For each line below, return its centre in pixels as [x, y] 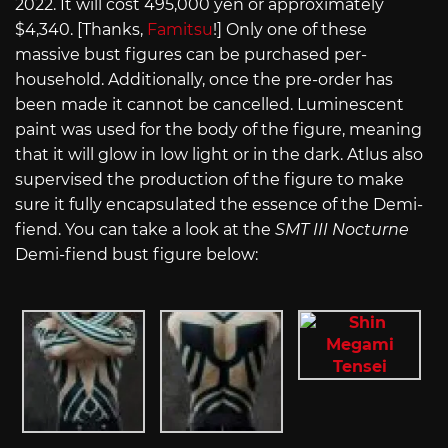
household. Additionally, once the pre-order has [204, 80]
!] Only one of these [290, 30]
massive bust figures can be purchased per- [191, 55]
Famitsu [180, 30]
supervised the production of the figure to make [209, 180]
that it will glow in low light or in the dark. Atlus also [219, 155]
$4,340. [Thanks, [81, 30]
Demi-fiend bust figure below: [136, 255]
